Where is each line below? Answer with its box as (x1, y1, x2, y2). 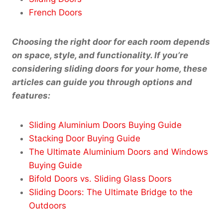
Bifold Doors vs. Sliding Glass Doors (29, 173, 172, 184)
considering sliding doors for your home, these (12, 63, 207, 74)
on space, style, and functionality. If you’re (12, 50, 188, 60)
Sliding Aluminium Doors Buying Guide (29, 119, 182, 130)
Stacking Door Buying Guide (29, 133, 140, 143)
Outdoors (29, 200, 66, 211)
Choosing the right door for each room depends (12, 36, 210, 47)
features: (12, 90, 50, 101)
